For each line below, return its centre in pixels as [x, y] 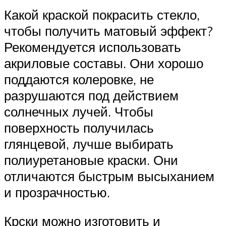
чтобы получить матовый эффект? [108, 31]
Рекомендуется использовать [93, 47]
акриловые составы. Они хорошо [104, 63]
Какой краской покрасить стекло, [102, 14]
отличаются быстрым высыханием [109, 176]
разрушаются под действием [91, 95]
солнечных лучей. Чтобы [79, 111]
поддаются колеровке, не [79, 79]
